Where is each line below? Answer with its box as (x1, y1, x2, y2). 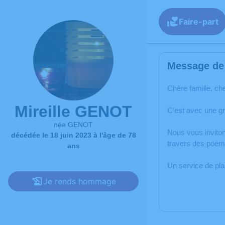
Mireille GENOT (15, 102, 132, 121)
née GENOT (54, 121, 93, 129)
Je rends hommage (43, 176, 116, 186)
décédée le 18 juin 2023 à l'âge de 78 (11, 131, 136, 139)
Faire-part (179, 17, 218, 27)
